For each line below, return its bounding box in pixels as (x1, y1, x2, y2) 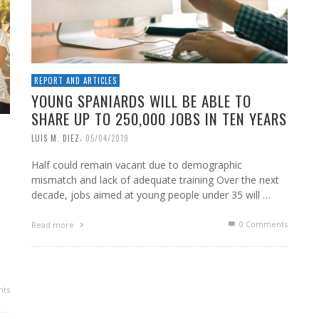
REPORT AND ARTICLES (34, 74, 117, 86)
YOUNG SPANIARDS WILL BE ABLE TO (31, 89, 251, 112)
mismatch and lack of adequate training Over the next (31, 173, 279, 187)
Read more (31, 219, 76, 231)
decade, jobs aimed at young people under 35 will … (31, 188, 271, 202)
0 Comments (237, 219, 288, 230)
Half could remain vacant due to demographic (31, 158, 242, 172)
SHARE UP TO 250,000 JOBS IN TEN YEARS (31, 107, 287, 130)
